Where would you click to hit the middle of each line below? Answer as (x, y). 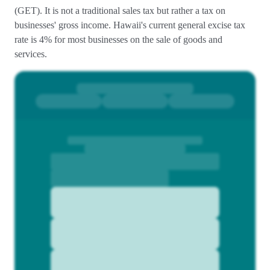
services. (32, 54)
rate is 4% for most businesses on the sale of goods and (118, 39)
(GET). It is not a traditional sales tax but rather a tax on (120, 11)
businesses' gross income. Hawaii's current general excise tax (130, 25)
